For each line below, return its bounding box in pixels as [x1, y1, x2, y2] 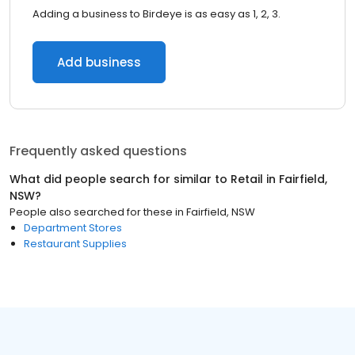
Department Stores [24, 220, 122, 235]
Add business [57, 54, 141, 71]
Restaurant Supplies [24, 236, 127, 251]
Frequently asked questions [10, 142, 187, 160]
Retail [231, 171, 263, 187]
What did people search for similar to [10, 171, 231, 187]
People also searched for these [10, 204, 173, 219]
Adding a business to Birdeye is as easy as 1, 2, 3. [32, 6, 281, 21]
